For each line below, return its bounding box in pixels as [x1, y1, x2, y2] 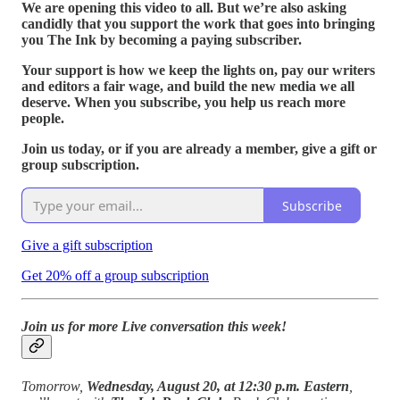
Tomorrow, [21, 378, 87, 394]
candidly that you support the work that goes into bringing [21, 16, 375, 32]
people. [21, 111, 64, 127]
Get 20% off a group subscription [21, 268, 209, 284]
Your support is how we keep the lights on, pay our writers [21, 62, 375, 79]
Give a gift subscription [21, 237, 153, 254]
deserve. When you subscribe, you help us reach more [21, 95, 346, 111]
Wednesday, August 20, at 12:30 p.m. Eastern [87, 378, 349, 394]
